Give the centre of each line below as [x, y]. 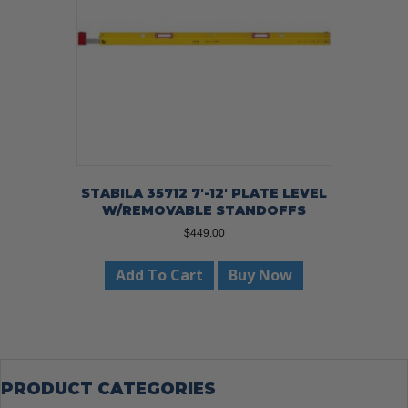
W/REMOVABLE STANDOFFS [204, 210]
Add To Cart [159, 275]
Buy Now [260, 275]
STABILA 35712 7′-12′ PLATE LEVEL [204, 193]
